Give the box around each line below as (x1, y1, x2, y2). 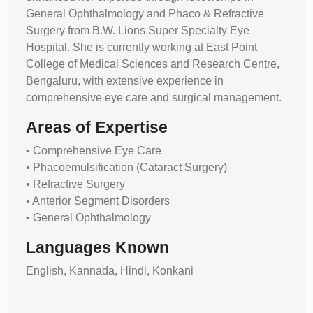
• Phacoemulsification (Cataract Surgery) (26, 161, 227, 173)
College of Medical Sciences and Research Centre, (26, 57, 279, 70)
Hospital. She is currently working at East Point (26, 41, 257, 53)
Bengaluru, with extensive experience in (26, 74, 224, 87)
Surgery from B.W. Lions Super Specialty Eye (26, 24, 249, 36)
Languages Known (26, 238, 169, 256)
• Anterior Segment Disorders (26, 194, 170, 207)
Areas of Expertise (26, 117, 168, 136)
